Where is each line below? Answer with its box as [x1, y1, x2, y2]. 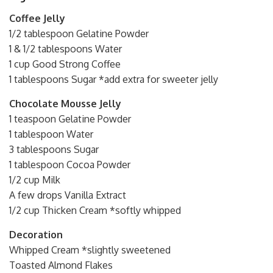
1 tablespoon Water [9, 127, 93, 140]
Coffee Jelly [9, 12, 65, 24]
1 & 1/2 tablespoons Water [9, 42, 122, 55]
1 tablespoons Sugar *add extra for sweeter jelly [9, 73, 218, 85]
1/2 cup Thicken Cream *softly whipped [9, 204, 181, 216]
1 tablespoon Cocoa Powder [9, 158, 130, 171]
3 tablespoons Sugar [9, 143, 99, 155]
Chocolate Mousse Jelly [9, 97, 121, 110]
